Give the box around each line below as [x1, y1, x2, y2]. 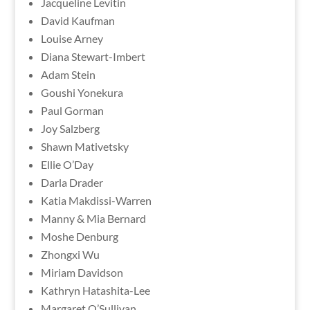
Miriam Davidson [40, 265, 123, 279]
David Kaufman [40, 13, 115, 27]
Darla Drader [40, 175, 103, 189]
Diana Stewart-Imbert [40, 49, 145, 63]
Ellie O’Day [40, 157, 93, 171]
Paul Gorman [40, 103, 104, 117]
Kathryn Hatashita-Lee [40, 283, 150, 297]
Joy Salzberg [40, 121, 100, 135]
